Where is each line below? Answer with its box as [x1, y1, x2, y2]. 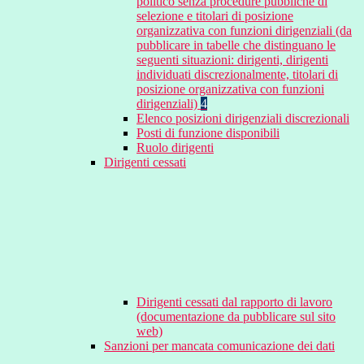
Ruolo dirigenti [136, 141, 214, 155]
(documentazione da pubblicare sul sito [136, 310, 336, 324]
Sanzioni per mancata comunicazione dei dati [104, 339, 335, 353]
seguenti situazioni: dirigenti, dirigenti [136, 53, 328, 67]
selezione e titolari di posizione [136, 9, 293, 24]
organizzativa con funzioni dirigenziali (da [136, 24, 352, 38]
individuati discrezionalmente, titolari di [136, 67, 338, 82]
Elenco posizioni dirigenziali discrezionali [136, 111, 349, 126]
